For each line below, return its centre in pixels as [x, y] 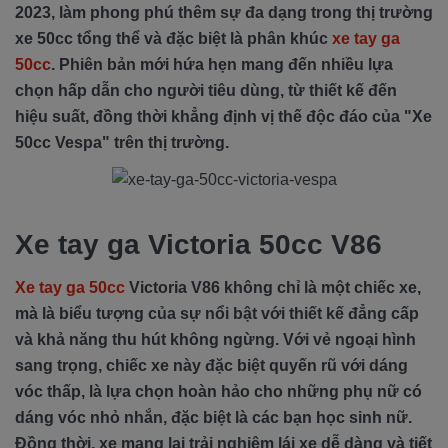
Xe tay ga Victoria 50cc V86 [198, 244]
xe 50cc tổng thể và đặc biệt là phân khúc [173, 38]
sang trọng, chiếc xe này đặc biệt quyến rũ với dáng [211, 365]
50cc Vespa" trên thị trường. [122, 142]
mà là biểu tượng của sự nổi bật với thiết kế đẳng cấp [217, 313]
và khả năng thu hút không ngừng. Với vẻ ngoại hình [215, 339]
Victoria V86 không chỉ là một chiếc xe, [273, 287]
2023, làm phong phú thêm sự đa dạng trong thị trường [224, 12]
